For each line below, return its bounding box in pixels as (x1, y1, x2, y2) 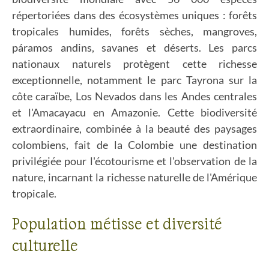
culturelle (12, 235, 78, 254)
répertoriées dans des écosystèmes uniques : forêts (12, 8, 257, 22)
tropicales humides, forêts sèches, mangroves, (12, 25, 257, 38)
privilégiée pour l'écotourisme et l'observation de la (12, 154, 257, 168)
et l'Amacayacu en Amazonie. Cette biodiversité (12, 106, 257, 119)
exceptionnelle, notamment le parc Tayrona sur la (12, 73, 257, 86)
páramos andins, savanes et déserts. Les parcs (12, 41, 257, 54)
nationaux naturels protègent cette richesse (12, 57, 257, 70)
